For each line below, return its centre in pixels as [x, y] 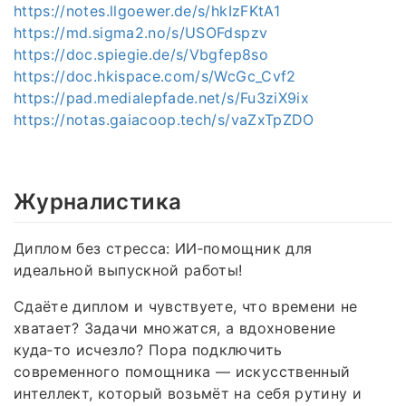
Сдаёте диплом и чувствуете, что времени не [186, 307]
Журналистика [98, 201]
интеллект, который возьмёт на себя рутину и [188, 394]
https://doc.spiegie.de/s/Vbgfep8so [141, 54]
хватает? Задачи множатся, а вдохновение [175, 329]
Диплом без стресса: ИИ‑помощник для [163, 249]
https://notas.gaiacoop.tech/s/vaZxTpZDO [164, 119]
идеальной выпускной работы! [128, 271]
